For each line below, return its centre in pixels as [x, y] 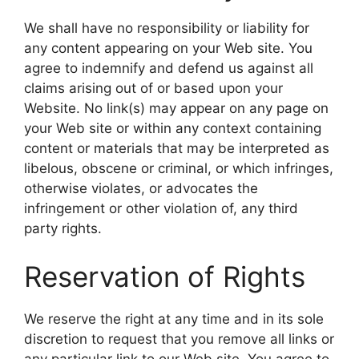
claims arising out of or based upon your [153, 88]
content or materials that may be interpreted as [177, 148]
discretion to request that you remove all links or [179, 339]
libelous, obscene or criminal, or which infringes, [179, 168]
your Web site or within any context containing [173, 128]
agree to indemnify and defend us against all [169, 68]
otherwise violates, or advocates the [141, 188]
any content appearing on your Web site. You [168, 48]
